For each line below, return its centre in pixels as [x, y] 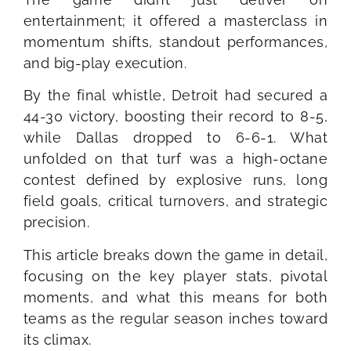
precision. [57, 223]
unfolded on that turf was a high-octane [175, 159]
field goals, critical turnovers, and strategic [175, 201]
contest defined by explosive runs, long [175, 180]
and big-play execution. [105, 63]
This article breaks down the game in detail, [175, 255]
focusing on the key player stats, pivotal [175, 276]
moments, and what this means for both [175, 297]
